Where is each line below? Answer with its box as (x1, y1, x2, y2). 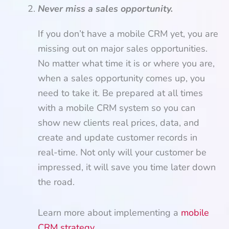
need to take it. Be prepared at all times (38, 86, 203, 99)
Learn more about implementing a (38, 207, 181, 219)
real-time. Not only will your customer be (38, 146, 207, 158)
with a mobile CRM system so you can (38, 101, 195, 114)
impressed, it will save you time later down (38, 161, 216, 173)
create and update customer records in (38, 131, 197, 144)
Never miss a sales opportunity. (38, 2, 173, 15)
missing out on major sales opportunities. (38, 42, 208, 55)
